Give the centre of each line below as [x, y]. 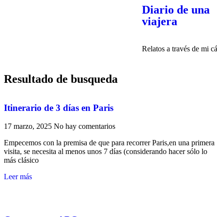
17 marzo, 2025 [29, 126]
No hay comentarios [85, 126]
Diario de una [176, 10]
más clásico [21, 160]
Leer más [18, 177]
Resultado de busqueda [61, 79]
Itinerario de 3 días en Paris [59, 108]
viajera [160, 21]
